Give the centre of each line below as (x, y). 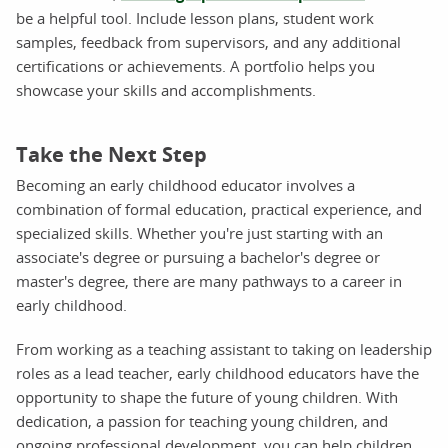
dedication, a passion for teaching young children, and (202, 420)
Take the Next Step (111, 154)
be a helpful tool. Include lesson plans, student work (195, 17)
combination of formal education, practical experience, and (219, 208)
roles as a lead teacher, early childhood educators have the (217, 372)
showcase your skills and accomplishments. (166, 89)
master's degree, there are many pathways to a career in (209, 280)
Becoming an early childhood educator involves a (185, 184)
